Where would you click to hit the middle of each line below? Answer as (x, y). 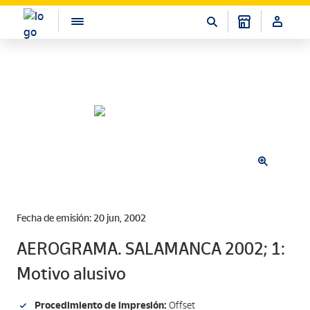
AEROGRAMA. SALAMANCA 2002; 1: (151, 249)
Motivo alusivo (71, 274)
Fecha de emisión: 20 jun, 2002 (81, 218)
